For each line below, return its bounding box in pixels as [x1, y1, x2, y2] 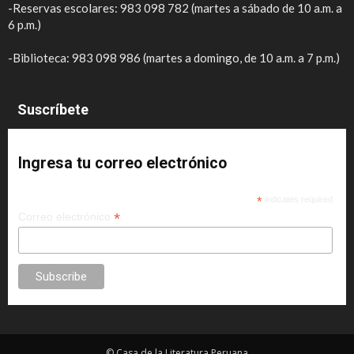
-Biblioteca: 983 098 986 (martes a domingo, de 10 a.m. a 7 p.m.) [8, 51, 340, 66]
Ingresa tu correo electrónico [17, 154, 227, 173]
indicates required [262, 194, 333, 205]
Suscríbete [17, 101, 88, 119]
